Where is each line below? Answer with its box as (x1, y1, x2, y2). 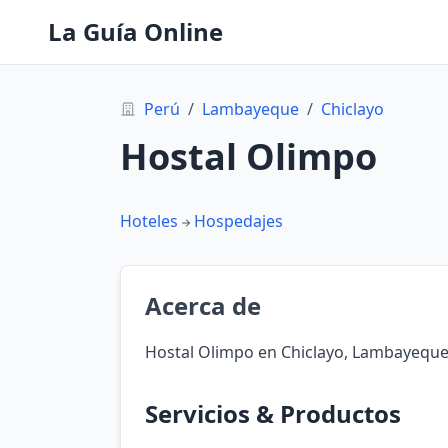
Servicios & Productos (145, 397, 401, 430)
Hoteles (120, 210, 178, 232)
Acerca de (145, 289, 261, 322)
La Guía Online (48, 15, 223, 48)
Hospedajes (194, 210, 283, 232)
